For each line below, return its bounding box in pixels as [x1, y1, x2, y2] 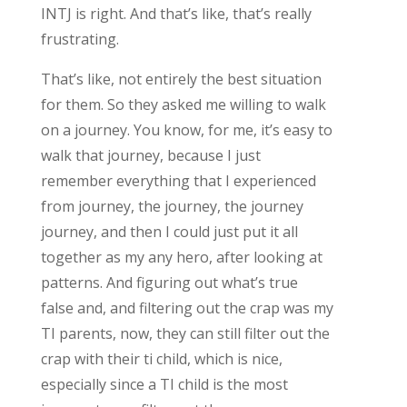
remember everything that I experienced [40, 170, 316, 191]
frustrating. [40, 28, 119, 49]
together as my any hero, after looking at [40, 246, 323, 267]
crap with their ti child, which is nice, [40, 348, 283, 369]
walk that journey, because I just [40, 144, 261, 165]
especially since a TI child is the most [40, 373, 288, 394]
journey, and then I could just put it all [40, 221, 298, 242]
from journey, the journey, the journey [40, 195, 303, 216]
